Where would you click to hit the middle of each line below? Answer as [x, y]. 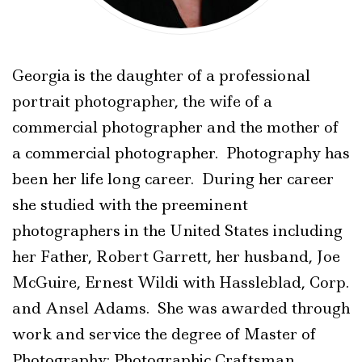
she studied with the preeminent [132, 205]
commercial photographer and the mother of [175, 127]
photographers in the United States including [177, 231]
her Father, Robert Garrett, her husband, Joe [176, 257]
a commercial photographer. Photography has [181, 153]
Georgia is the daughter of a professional [161, 76]
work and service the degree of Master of [164, 334]
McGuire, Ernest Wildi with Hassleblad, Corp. [181, 282]
